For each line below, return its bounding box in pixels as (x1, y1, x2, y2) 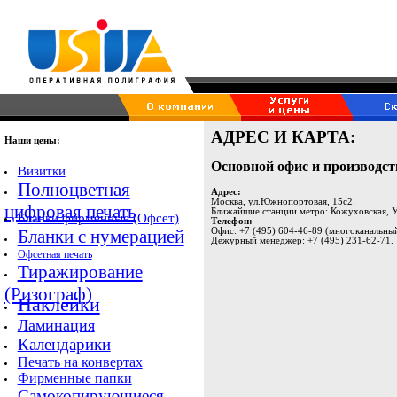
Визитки (17, 164, 66, 179)
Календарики (17, 335, 111, 354)
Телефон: (211, 215, 253, 226)
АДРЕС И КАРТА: (211, 128, 355, 146)
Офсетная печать (17, 248, 92, 261)
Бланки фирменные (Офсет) (17, 211, 179, 226)
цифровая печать (4, 201, 136, 212)
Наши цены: (4, 135, 60, 145)
